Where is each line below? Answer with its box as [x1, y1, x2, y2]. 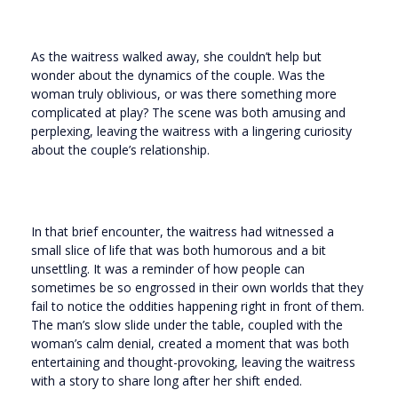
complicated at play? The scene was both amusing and [31, 104, 346, 122]
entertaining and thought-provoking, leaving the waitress [31, 354, 355, 371]
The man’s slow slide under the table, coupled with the [31, 316, 343, 334]
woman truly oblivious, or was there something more [31, 85, 337, 103]
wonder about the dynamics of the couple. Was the [31, 67, 325, 84]
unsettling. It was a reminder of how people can [31, 260, 305, 278]
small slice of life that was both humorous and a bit [31, 242, 326, 259]
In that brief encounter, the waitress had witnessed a [31, 223, 334, 241]
